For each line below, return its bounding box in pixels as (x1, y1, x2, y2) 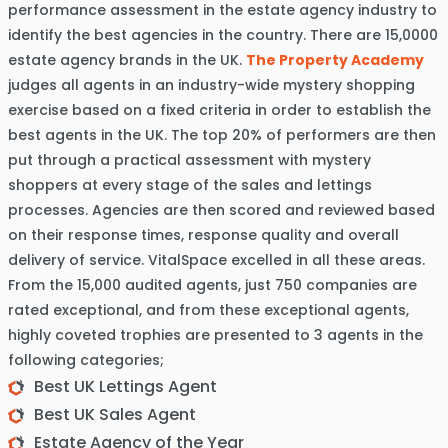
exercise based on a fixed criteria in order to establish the (7, 100, 431, 120)
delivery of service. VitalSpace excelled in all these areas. (7, 250, 425, 270)
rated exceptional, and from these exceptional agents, (7, 300, 409, 320)
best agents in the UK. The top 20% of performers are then (7, 125, 436, 145)
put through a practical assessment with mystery (7, 150, 371, 170)
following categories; (7, 350, 164, 370)
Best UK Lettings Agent (33, 375, 217, 398)
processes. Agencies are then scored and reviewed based (7, 200, 435, 220)
